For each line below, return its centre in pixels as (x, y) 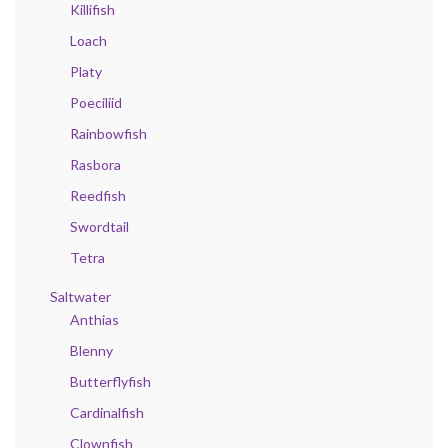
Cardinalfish (107, 412)
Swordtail (99, 226)
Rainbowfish (108, 133)
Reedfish (98, 195)
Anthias (94, 319)
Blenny (91, 350)
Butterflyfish (110, 381)
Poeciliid (96, 102)
